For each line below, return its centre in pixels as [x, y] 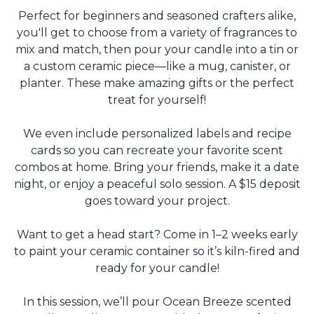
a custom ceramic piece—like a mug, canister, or [157, 67]
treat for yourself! [157, 100]
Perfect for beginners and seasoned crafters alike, [157, 16]
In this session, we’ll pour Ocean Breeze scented [157, 302]
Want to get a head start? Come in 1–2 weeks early [157, 235]
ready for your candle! [157, 268]
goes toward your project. [157, 201]
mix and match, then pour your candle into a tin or [157, 50]
